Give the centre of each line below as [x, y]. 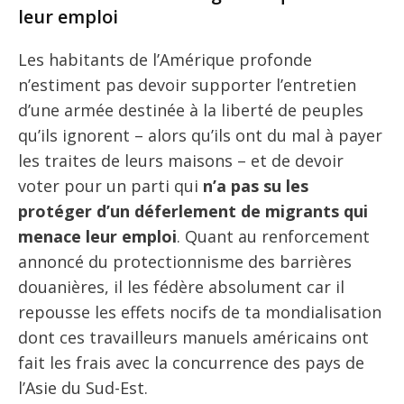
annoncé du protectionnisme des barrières [185, 261]
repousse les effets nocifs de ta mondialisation [200, 312]
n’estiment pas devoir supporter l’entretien [187, 84]
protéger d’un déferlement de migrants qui [193, 211]
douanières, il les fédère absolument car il [181, 286]
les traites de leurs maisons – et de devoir [181, 160]
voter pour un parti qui [110, 185]
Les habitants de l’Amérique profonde [165, 59]
